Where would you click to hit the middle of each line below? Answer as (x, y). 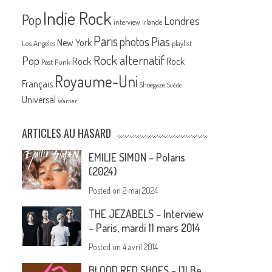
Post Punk (56, 62)
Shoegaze (153, 85)
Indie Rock (78, 18)
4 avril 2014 (141, 247)
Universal (39, 100)
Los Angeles (39, 43)
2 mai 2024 (141, 191)
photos (135, 42)
